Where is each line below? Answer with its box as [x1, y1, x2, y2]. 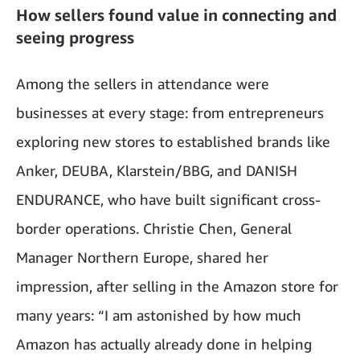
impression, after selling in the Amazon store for [16, 277, 338, 296]
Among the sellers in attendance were [16, 75, 269, 93]
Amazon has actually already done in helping [16, 335, 312, 354]
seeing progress [16, 28, 134, 47]
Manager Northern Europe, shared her [16, 248, 268, 267]
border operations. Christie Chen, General [16, 219, 292, 238]
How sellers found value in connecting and [16, 6, 337, 25]
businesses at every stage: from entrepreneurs [16, 104, 324, 122]
